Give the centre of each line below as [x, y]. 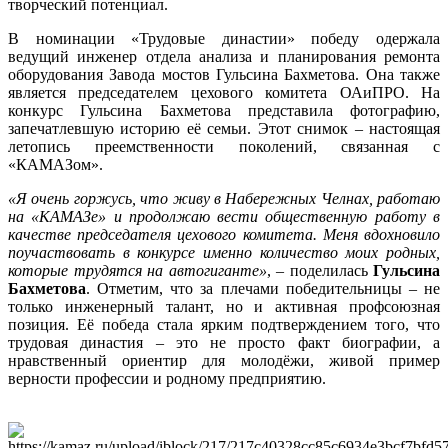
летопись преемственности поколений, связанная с [224, 146]
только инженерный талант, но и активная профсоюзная [224, 306]
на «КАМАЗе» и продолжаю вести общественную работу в [224, 216]
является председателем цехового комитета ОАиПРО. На [224, 92]
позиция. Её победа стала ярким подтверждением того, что [224, 324]
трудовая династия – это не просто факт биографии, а [224, 342]
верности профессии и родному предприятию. [167, 378]
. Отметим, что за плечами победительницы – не [263, 288]
